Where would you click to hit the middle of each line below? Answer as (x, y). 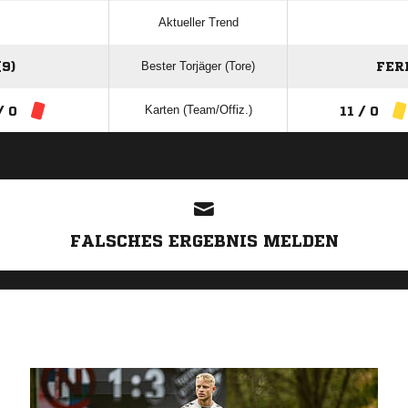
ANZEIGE (204, 170)
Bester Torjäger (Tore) (198, 66)
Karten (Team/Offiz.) (198, 110)
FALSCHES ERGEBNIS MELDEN (204, 241)
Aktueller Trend (198, 23)
